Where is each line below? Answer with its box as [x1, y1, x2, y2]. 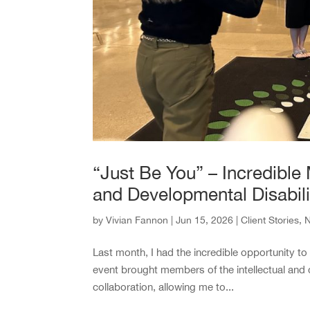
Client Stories [241, 214, 300, 226]
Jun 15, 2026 [176, 214, 234, 226]
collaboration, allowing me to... [93, 280, 235, 293]
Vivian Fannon [106, 214, 169, 226]
